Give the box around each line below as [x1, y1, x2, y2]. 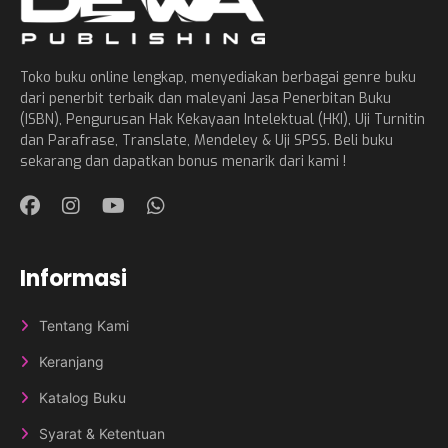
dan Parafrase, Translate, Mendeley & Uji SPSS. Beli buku [20, 130, 393, 150]
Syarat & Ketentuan [39, 424, 165, 442]
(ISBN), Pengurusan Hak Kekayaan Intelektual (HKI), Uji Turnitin [20, 109, 425, 129]
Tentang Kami [39, 316, 129, 334]
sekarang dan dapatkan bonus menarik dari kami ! [20, 151, 346, 171]
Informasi [20, 262, 127, 294]
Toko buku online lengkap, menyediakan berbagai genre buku [20, 67, 416, 87]
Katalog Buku [39, 388, 126, 406]
